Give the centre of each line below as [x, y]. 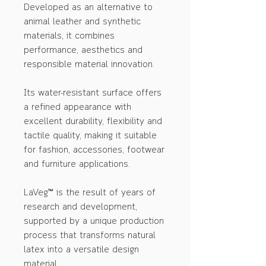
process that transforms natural [90, 236]
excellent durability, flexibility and [93, 122]
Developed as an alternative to [88, 8]
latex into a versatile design [81, 250]
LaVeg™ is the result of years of [90, 193]
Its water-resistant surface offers [93, 93]
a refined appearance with [77, 107]
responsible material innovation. [89, 65]
